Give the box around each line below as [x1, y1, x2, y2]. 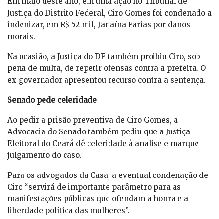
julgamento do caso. [7, 151, 82, 160]
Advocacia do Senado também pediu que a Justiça [7, 127, 190, 137]
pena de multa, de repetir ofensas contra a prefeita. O [7, 64, 206, 73]
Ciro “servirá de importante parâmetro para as [7, 182, 181, 192]
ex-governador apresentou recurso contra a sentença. [7, 75, 206, 85]
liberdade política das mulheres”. [7, 206, 130, 216]
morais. [7, 32, 35, 42]
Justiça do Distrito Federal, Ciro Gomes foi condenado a [7, 8, 212, 18]
